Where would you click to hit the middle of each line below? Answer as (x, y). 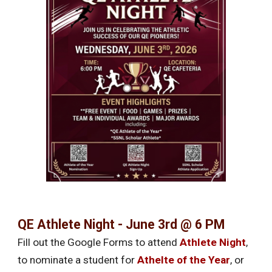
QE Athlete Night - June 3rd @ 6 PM (121, 225)
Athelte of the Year (184, 260)
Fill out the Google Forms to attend (99, 243)
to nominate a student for (78, 260)
